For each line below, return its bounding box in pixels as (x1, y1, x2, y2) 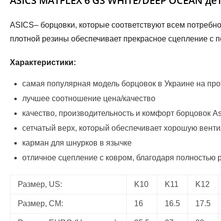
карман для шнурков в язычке (22, 138, 132, 147)
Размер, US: (18, 180, 62, 188)
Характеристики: (10, 58, 76, 67)
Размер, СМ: (18, 199, 63, 208)
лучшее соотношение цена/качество (22, 94, 155, 103)
